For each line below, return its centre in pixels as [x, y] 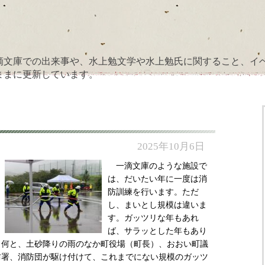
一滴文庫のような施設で [157, 166]
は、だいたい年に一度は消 [157, 179]
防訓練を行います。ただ [153, 192]
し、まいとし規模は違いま [157, 205]
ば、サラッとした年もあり [157, 231]
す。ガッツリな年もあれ [153, 218]
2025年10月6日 [171, 146]
